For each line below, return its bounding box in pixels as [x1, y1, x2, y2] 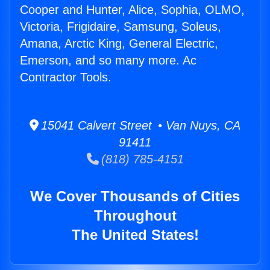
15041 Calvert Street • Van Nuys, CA [39, 119, 240, 133]
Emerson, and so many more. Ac [20, 54, 196, 67]
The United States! [71, 227, 199, 243]
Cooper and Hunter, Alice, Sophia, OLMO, [20, 3, 245, 17]
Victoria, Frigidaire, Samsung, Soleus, [20, 20, 221, 34]
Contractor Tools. [20, 71, 111, 84]
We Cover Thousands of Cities [30, 188, 240, 205]
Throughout [93, 207, 177, 224]
